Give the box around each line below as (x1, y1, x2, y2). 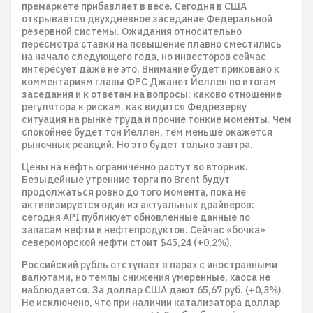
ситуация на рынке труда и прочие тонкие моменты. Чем (22, 113, 291, 126)
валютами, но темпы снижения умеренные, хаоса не (22, 271, 270, 284)
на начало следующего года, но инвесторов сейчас (22, 50, 266, 63)
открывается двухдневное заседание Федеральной (22, 13, 272, 25)
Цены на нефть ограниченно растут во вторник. (22, 161, 248, 173)
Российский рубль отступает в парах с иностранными (22, 259, 277, 271)
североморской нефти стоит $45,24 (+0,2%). (22, 236, 232, 249)
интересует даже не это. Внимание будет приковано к (22, 63, 279, 75)
